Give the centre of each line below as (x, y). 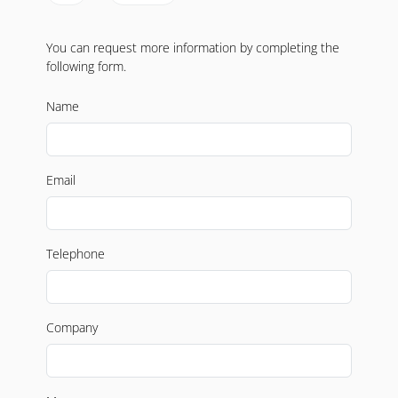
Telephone (76, 254)
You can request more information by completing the (193, 48)
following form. (86, 66)
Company (72, 327)
